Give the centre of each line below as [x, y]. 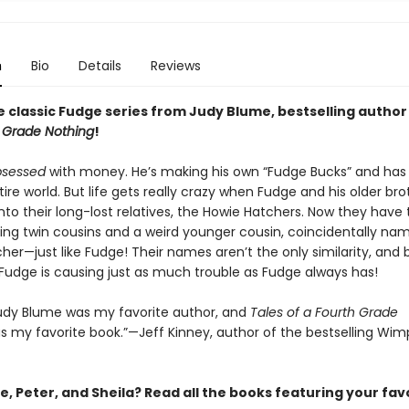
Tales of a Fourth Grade [324, 312]
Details [100, 66]
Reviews [175, 66]
